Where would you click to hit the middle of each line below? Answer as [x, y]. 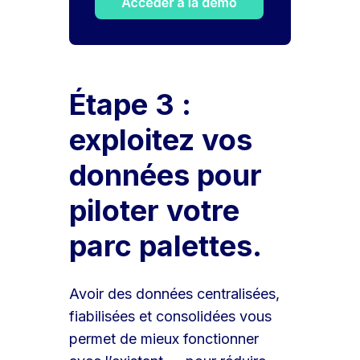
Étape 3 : [131, 105]
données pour [166, 176]
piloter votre [155, 211]
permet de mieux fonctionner [164, 339]
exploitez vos [161, 140]
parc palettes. [166, 246]
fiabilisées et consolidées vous [171, 317]
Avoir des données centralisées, [175, 294]
